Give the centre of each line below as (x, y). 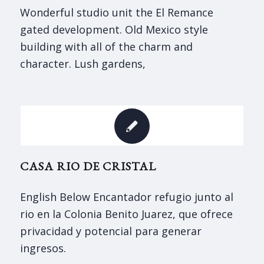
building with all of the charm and (106, 46)
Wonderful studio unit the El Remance (116, 12)
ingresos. (43, 248)
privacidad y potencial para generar (110, 231)
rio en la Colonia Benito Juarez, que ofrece (126, 214)
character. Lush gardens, (82, 63)
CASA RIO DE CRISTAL (88, 166)
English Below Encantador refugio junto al (126, 197)
